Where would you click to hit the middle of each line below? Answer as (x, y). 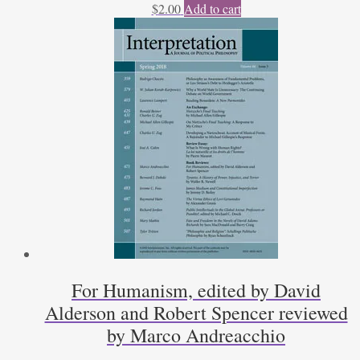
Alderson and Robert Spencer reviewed (196, 313)
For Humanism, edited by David (196, 290)
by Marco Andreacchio (196, 335)
